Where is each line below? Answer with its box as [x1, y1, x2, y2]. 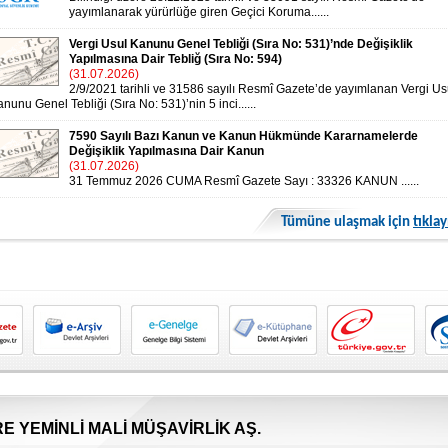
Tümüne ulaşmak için [281, 215, 413, 230]
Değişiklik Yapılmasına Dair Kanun [69, 144, 264, 158]
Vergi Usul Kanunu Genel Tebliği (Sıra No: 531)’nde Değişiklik [69, 37, 413, 51]
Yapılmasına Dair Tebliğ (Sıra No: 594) [69, 52, 282, 66]
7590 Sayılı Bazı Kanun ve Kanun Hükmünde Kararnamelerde [69, 129, 418, 143]
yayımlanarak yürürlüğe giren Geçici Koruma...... [69, 5, 329, 19]
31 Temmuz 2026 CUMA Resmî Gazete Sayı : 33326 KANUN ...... [69, 174, 419, 188]
